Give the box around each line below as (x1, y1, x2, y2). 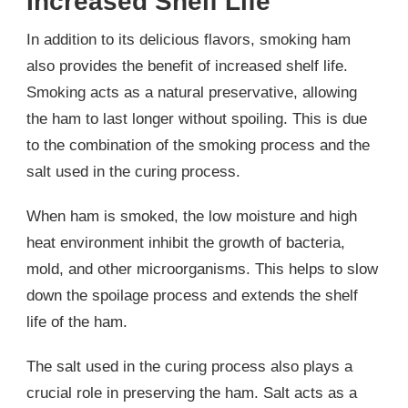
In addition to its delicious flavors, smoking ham (26, 30, 351, 48)
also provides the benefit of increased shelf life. (26, 56, 348, 75)
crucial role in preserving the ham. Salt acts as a (26, 383, 357, 402)
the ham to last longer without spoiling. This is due (26, 109, 367, 127)
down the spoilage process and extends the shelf (26, 286, 358, 304)
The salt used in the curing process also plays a (26, 357, 352, 375)
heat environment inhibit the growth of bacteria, (26, 233, 345, 251)
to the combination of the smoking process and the (26, 136, 370, 154)
